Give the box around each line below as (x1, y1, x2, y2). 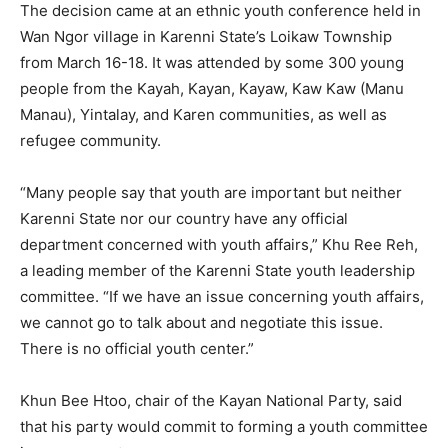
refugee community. (20, 130, 161, 150)
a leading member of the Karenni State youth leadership (20, 260, 415, 280)
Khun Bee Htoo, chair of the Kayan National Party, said (20, 390, 402, 410)
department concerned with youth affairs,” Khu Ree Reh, (20, 234, 418, 254)
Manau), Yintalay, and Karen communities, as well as (20, 104, 387, 124)
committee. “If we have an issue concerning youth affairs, (20, 286, 424, 306)
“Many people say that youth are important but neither (20, 182, 402, 202)
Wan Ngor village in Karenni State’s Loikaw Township (20, 26, 392, 46)
